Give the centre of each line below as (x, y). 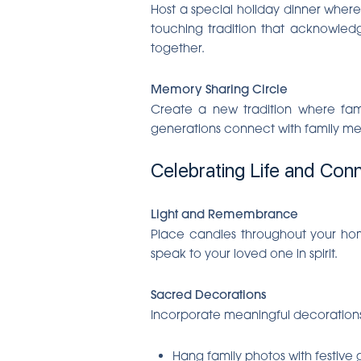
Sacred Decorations (208, 294)
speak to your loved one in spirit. (244, 253)
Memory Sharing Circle (219, 89)
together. (178, 47)
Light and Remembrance (224, 214)
